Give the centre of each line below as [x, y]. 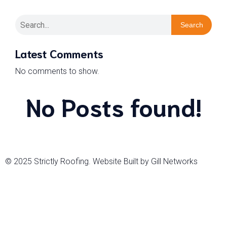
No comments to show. [57, 71]
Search [192, 25]
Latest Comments [59, 53]
